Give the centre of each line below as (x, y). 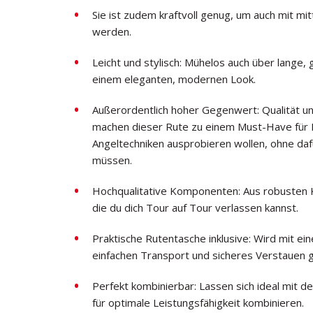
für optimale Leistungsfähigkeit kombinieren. (198, 303)
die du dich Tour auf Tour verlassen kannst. (195, 208)
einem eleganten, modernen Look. (174, 79)
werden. (112, 31)
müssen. (112, 160)
